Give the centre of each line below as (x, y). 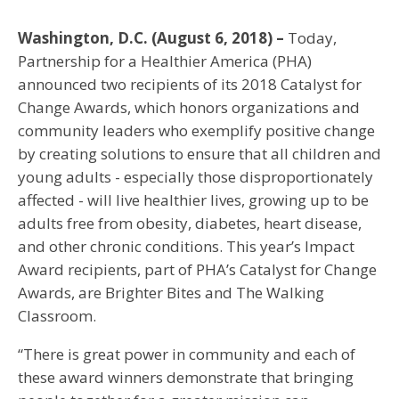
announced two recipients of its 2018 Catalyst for (190, 84)
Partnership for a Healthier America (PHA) (165, 61)
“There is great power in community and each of (187, 354)
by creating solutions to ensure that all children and (199, 153)
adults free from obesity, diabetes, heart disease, (190, 223)
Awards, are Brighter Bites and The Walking (171, 292)
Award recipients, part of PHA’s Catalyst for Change (197, 269)
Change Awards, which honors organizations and (189, 107)
